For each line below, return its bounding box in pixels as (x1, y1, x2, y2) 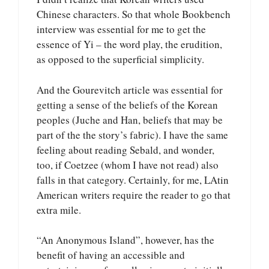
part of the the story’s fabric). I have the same (37, 127, 228, 142)
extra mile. (37, 202, 81, 217)
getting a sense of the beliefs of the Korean (37, 97, 218, 112)
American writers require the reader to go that (37, 187, 231, 202)
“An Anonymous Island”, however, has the (37, 233, 214, 247)
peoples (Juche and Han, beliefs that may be (37, 112, 223, 127)
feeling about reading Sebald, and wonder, (37, 142, 214, 157)
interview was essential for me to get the (37, 22, 206, 37)
